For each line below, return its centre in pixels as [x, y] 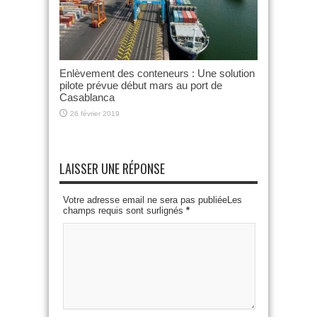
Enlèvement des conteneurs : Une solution [157, 74]
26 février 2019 [95, 114]
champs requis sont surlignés [125, 211]
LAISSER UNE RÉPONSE [112, 169]
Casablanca [87, 98]
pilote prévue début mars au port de [141, 86]
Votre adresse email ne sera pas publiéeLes [152, 200]
